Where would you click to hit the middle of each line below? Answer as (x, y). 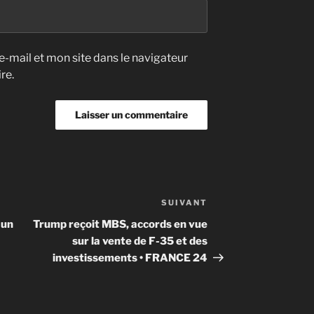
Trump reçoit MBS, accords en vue (121, 225)
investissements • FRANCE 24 (130, 258)
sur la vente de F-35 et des (140, 241)
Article (226, 205)
